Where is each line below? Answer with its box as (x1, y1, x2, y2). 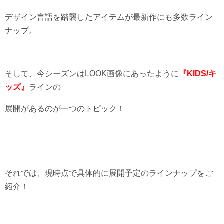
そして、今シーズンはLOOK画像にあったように (5, 69, 179, 78)
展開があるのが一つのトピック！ (5, 104, 125, 113)
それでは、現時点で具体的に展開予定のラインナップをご (5, 168, 213, 177)
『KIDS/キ (179, 69, 216, 78)
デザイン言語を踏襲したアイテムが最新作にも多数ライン (5, 12, 213, 21)
